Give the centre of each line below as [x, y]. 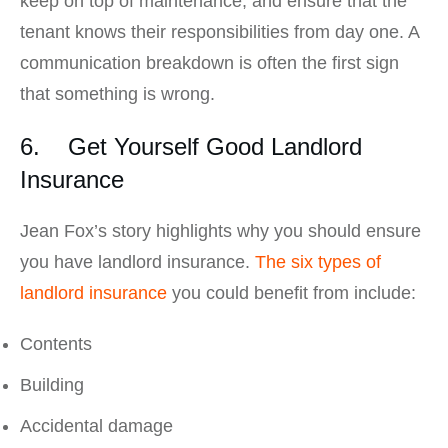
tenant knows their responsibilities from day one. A [219, 32]
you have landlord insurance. [137, 262]
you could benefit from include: [291, 293]
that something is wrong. [117, 94]
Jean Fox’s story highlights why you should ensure [220, 231]
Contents [56, 344]
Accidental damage [96, 426]
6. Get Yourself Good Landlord [191, 147]
